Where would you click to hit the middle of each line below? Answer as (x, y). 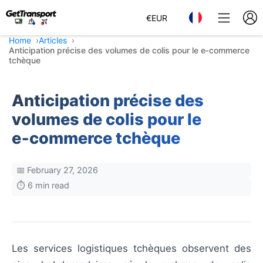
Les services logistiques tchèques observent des (131, 248)
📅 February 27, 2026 (57, 170)
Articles (53, 40)
